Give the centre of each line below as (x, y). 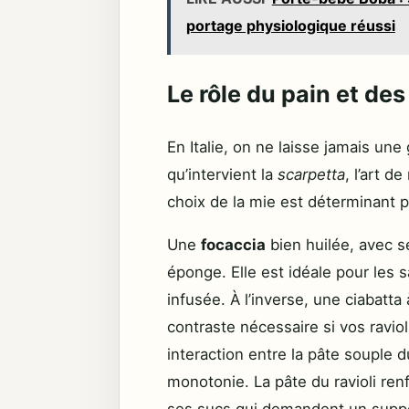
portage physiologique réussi (290, 26)
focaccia (233, 244)
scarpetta (311, 175)
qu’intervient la (222, 175)
